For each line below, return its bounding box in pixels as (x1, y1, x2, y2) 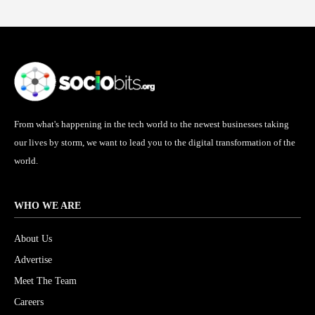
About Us (14, 233, 52, 245)
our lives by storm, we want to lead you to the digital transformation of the (14, 137, 295, 148)
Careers (14, 297, 44, 308)
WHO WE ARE (14, 200, 81, 212)
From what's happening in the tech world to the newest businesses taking (14, 119, 289, 130)
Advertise (14, 255, 52, 266)
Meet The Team (14, 276, 77, 287)
